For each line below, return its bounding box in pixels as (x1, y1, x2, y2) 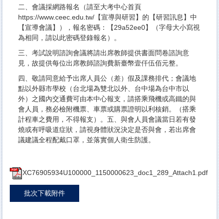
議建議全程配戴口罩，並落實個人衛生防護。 (18, 135, 155, 144)
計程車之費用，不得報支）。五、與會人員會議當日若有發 (18, 115, 196, 123)
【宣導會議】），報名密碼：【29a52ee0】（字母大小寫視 (18, 23, 200, 31)
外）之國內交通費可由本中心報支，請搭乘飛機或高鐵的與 (18, 94, 196, 103)
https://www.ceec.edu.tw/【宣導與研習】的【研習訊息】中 (18, 13, 197, 21)
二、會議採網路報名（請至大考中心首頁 (18, 2, 141, 11)
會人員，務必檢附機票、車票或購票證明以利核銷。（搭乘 (18, 105, 196, 113)
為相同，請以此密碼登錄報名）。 (18, 33, 121, 42)
